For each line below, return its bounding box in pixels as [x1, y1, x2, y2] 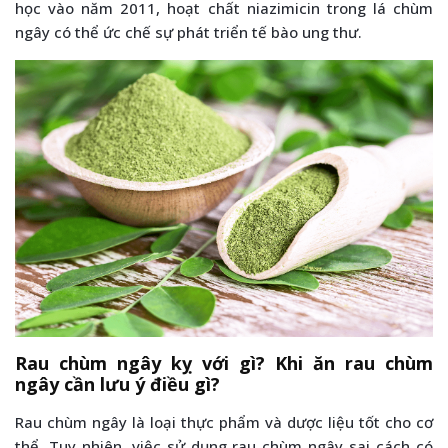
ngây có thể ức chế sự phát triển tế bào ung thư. [15, 22, 362, 43]
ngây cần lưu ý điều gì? [15, 371, 220, 396]
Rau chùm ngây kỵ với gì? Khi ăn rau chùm [15, 350, 433, 375]
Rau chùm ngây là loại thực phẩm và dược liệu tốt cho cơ [15, 411, 433, 432]
